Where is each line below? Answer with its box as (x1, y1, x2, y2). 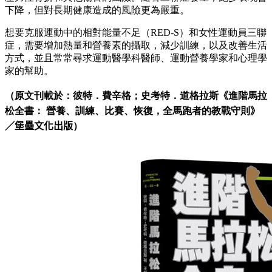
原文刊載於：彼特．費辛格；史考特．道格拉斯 (15, 90, 219, 101)
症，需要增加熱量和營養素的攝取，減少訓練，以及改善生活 (5, 39, 267, 50)
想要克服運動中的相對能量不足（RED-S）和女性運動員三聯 (5, 27, 267, 38)
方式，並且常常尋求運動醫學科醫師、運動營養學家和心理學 (5, 52, 267, 63)
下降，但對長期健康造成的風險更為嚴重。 (5, 4, 189, 15)
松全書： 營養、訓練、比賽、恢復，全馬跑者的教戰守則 (5, 105, 250, 116)
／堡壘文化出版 (5, 120, 73, 131)
